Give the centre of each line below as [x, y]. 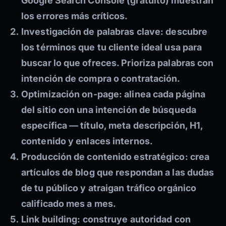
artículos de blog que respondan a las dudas [118, 173]
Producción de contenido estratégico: [105, 157]
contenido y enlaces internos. [87, 141]
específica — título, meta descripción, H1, [112, 126]
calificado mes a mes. [69, 204]
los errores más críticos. [75, 16]
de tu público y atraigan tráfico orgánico [109, 188]
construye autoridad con [135, 219]
